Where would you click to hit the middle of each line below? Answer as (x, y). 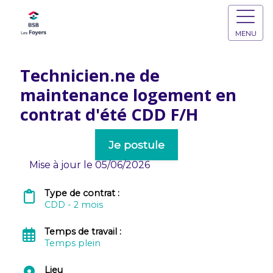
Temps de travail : (84, 232)
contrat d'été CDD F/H (109, 114)
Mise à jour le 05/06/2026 (89, 165)
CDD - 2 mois (73, 205)
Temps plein (72, 243)
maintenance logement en (128, 95)
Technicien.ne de (90, 75)
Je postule (136, 145)
